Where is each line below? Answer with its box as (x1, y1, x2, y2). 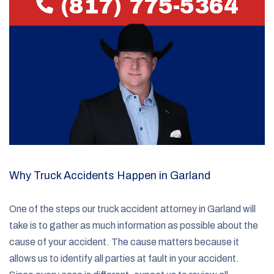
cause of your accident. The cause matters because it (9, 236, 239, 247)
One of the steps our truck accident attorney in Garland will (9, 203, 256, 214)
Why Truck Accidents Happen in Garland (9, 169, 210, 182)
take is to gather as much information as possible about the (9, 220, 258, 231)
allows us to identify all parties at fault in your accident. (9, 253, 239, 264)
